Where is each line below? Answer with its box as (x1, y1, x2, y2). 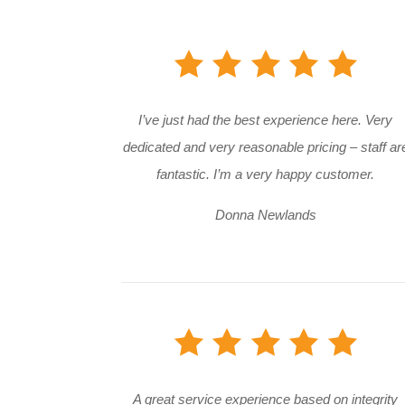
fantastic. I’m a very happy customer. (156, 166, 375, 183)
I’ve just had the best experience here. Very (138, 112, 393, 128)
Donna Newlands (214, 207, 316, 223)
